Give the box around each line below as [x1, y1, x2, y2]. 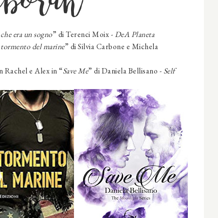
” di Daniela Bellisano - [88, 66, 163, 76]
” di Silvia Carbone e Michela [64, 41, 158, 52]
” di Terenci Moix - [52, 29, 115, 40]
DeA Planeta [114, 29, 154, 40]
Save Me [62, 66, 88, 76]
